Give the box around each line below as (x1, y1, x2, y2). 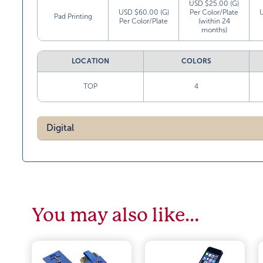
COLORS (181, 57, 212, 65)
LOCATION (71, 57, 110, 65)
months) (201, 26, 227, 34)
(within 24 (198, 17, 230, 25)
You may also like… (32, 204, 200, 226)
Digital (46, 123, 75, 133)
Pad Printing (53, 12, 92, 21)
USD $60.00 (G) (118, 8, 169, 16)
